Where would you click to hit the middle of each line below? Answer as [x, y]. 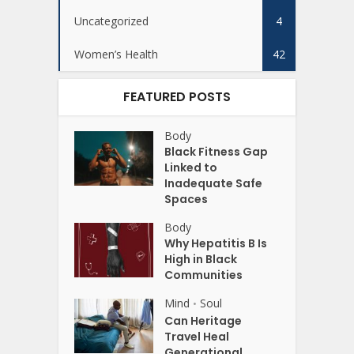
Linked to [191, 168]
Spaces [188, 200]
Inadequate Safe [214, 184]
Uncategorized [111, 21]
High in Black [201, 260]
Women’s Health [116, 55]
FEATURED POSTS [177, 97]
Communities [204, 275]
